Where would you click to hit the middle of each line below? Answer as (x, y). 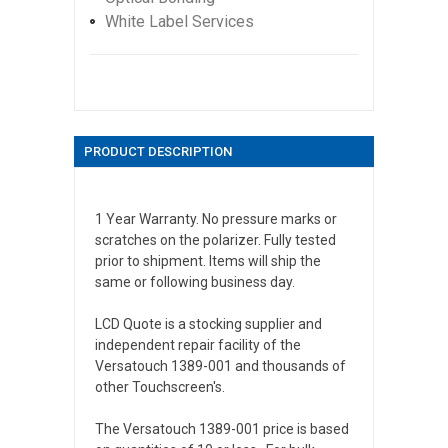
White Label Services (179, 21)
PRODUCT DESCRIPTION (158, 151)
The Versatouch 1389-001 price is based (222, 428)
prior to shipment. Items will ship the (208, 260)
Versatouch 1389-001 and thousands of (220, 365)
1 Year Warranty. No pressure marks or (216, 218)
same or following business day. (195, 281)
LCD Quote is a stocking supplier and (208, 323)
